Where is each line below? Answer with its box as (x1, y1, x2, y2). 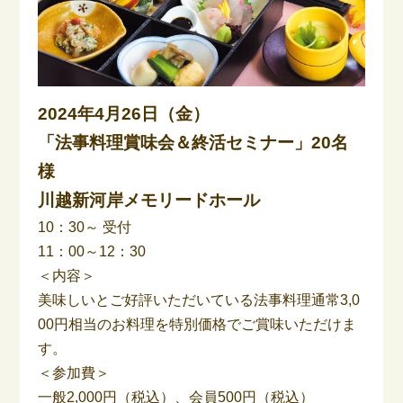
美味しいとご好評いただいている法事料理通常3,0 (38, 291, 361, 308)
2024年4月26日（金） (38, 103, 210, 123)
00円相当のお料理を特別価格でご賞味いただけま (38, 316, 357, 332)
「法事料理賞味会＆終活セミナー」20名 (38, 132, 349, 152)
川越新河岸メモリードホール (38, 190, 261, 210)
